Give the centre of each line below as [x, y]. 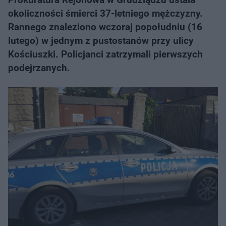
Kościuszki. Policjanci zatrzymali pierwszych [105, 54]
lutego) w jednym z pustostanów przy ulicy [101, 41]
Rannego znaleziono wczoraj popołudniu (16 [105, 27]
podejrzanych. [39, 68]
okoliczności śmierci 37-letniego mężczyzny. [105, 13]
